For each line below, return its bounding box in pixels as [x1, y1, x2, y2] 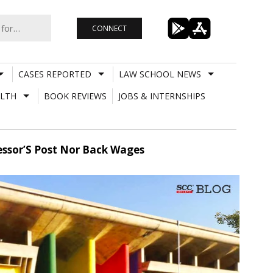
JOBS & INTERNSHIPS [118, 90, 205, 102]
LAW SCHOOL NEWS [118, 68, 201, 80]
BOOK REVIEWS [43, 90, 107, 102]
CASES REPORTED [18, 68, 91, 80]
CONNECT [91, 23, 127, 34]
